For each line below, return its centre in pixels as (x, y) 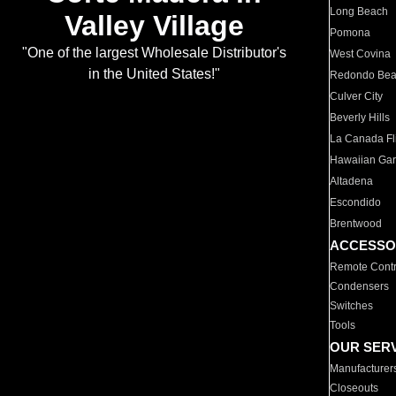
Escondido (356, 202)
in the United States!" (154, 74)
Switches (352, 306)
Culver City (357, 96)
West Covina (361, 54)
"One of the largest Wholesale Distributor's (154, 53)
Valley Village (154, 26)
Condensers (360, 286)
